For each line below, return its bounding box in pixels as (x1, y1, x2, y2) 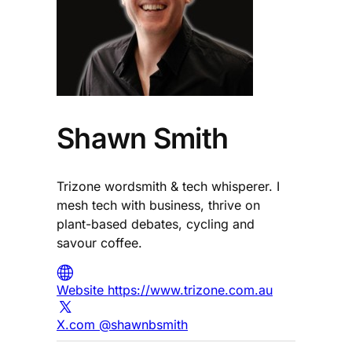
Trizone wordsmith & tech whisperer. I (57, 178, 280, 194)
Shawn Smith (57, 120, 229, 156)
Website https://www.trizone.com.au (57, 281, 273, 298)
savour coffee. (57, 234, 142, 251)
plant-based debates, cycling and (57, 215, 255, 232)
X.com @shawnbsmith (57, 316, 188, 332)
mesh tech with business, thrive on (57, 196, 260, 213)
